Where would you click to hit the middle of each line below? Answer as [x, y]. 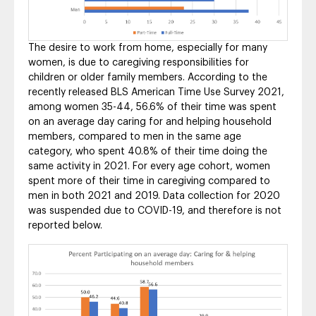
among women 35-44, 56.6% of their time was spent [152, 107]
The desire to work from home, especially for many [148, 48]
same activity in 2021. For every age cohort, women [149, 166]
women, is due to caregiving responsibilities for [139, 62]
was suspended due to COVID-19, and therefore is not [155, 211]
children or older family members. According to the [148, 77]
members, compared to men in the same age [135, 136]
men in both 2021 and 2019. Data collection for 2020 [154, 196]
